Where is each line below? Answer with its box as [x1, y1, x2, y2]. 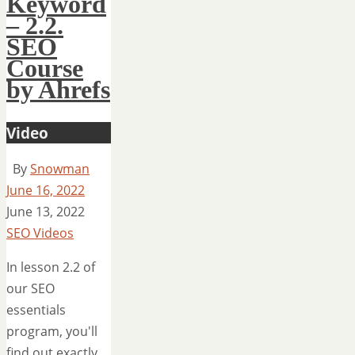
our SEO [6, 279, 55, 297]
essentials [6, 300, 66, 319]
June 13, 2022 [6, 202, 85, 220]
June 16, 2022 [6, 181, 85, 199]
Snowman [30, 159, 90, 177]
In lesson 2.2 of [6, 258, 95, 276]
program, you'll [6, 322, 97, 340]
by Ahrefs [6, 75, 110, 105]
